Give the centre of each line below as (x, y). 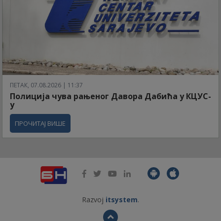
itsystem (122, 199)
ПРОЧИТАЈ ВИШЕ (40, 123)
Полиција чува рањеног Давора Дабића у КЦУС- (110, 96)
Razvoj (94, 199)
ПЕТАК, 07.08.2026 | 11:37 (46, 85)
